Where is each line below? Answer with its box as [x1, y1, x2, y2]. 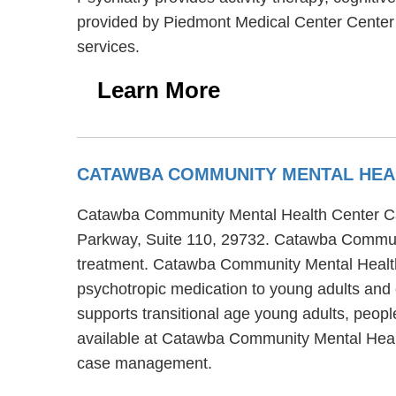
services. [77, 37, 140, 56]
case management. [77, 354, 212, 372]
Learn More [97, 76, 220, 103]
